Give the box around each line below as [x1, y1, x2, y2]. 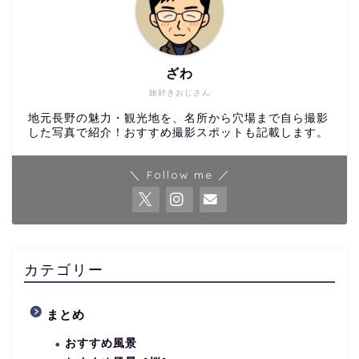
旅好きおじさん [148, 87, 211, 97]
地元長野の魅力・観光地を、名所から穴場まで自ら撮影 [28, 111, 329, 124]
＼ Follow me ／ [128, 167, 231, 181]
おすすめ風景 [65, 337, 137, 349]
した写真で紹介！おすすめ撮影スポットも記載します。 [28, 126, 329, 139]
